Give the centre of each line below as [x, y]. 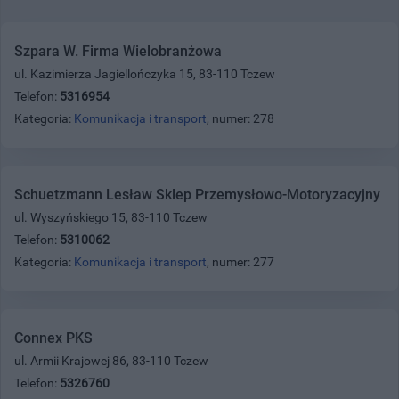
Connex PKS [53, 338]
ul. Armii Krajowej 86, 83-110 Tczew [111, 360]
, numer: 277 [240, 261]
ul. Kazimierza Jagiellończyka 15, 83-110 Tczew [145, 73]
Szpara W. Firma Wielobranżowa [118, 51]
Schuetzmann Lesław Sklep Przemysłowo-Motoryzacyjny [197, 194]
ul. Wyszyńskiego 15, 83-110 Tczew [111, 217]
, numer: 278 [240, 118]
